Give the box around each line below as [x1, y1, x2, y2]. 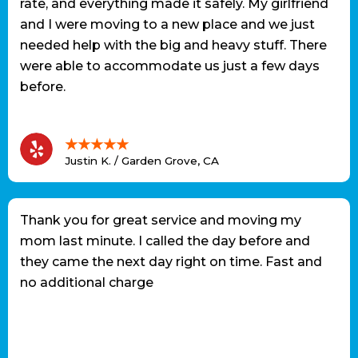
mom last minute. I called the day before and [20, 233, 310, 249]
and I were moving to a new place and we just [20, 17, 315, 33]
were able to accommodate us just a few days [20, 58, 320, 74]
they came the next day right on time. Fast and [20, 254, 322, 270]
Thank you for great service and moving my [20, 213, 301, 229]
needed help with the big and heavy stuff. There [20, 38, 327, 54]
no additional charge [20, 275, 153, 291]
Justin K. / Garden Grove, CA [65, 154, 219, 168]
